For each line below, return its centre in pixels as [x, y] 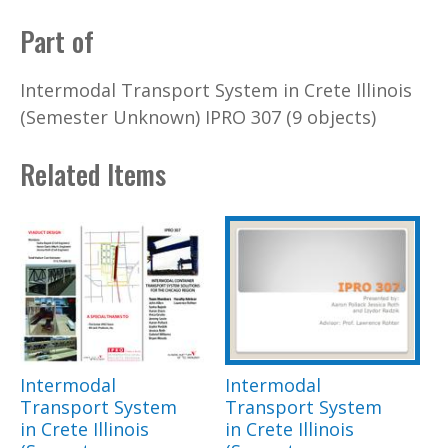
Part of [57, 40]
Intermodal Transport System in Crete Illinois [216, 90]
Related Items [93, 173]
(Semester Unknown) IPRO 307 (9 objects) [198, 117]
